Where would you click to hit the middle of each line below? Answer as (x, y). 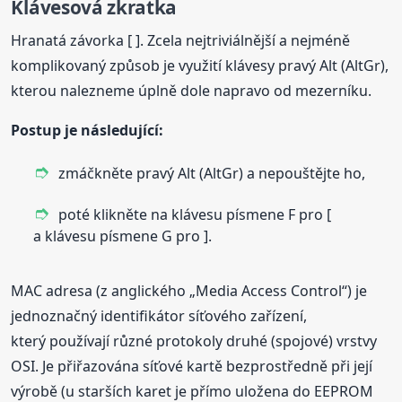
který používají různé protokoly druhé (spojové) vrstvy (194, 341)
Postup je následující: (87, 130)
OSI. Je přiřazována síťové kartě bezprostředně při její (192, 366)
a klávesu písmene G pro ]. (123, 236)
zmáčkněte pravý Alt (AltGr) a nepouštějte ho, (212, 173)
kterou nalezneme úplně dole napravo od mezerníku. (192, 90)
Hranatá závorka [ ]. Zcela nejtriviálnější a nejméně (181, 40)
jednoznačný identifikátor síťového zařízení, (159, 315)
